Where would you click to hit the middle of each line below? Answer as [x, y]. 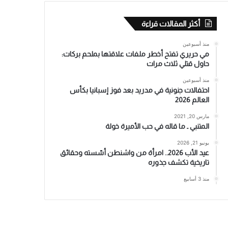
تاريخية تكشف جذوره [178, 162]
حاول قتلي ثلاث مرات [178, 63]
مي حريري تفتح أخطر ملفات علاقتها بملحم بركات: [135, 54]
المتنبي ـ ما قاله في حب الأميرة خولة [157, 126]
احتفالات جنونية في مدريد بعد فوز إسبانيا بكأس [139, 90]
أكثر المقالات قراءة [170, 23]
